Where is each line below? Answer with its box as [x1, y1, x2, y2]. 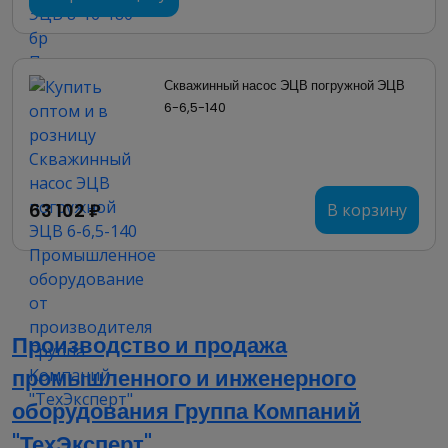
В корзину [327, 199, 407, 221]
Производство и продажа [12, 330, 287, 361]
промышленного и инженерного [12, 363, 356, 394]
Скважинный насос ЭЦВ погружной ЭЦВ [164, 76, 408, 95]
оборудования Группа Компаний [12, 396, 361, 427]
